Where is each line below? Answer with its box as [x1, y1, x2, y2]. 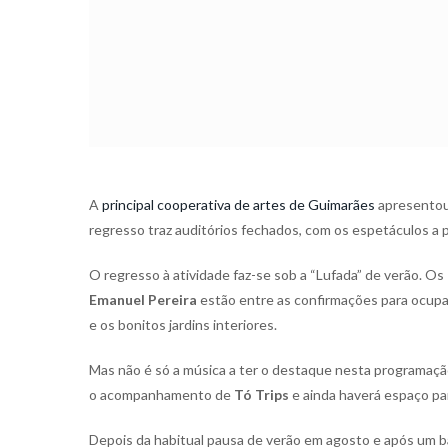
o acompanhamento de [89, 386, 234, 404]
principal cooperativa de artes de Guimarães [102, 196, 375, 214]
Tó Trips [234, 386, 289, 404]
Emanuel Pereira [89, 291, 197, 309]
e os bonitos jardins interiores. [89, 316, 277, 334]
